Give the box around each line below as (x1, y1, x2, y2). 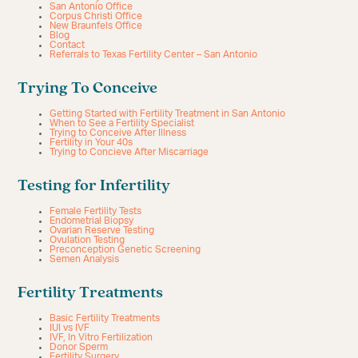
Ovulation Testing (50, 234, 125, 245)
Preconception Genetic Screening (50, 244, 201, 254)
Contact (50, 39, 86, 50)
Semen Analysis (50, 253, 120, 264)
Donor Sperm (50, 341, 109, 352)
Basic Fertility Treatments (50, 312, 161, 323)
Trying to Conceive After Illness (50, 127, 187, 137)
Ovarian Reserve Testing (50, 225, 155, 235)
